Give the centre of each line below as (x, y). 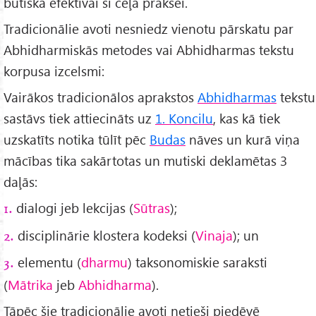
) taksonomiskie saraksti (197, 262)
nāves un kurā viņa (243, 139)
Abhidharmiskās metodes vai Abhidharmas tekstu (149, 49)
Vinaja (214, 235)
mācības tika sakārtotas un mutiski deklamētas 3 (145, 160)
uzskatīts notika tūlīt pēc (77, 139)
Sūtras (152, 207)
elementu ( (48, 262)
